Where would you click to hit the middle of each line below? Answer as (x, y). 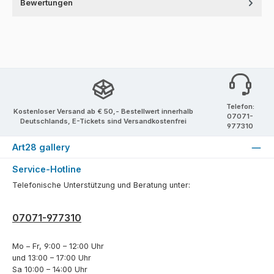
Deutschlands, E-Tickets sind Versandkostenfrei (103, 121)
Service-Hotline (47, 169)
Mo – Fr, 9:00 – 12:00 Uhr (58, 246)
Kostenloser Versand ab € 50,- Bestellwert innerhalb (103, 112)
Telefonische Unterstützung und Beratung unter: (101, 185)
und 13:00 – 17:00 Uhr (52, 258)
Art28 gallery (41, 147)
